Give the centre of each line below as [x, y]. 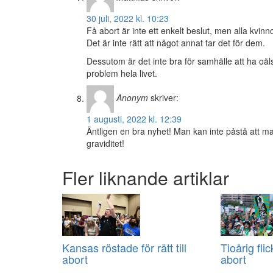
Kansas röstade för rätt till [124, 248]
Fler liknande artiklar [146, 178]
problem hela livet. [122, 73]
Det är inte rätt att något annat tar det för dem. [176, 43]
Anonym [132, 98]
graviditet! [105, 144]
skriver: [165, 98]
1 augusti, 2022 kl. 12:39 [134, 119]
